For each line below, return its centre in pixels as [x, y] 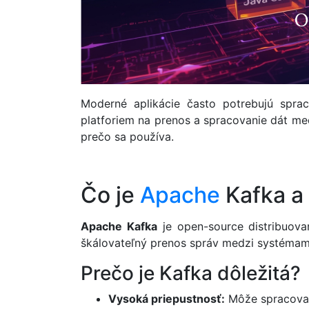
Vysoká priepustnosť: [167, 299]
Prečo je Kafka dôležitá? [191, 273]
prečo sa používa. [127, 136]
